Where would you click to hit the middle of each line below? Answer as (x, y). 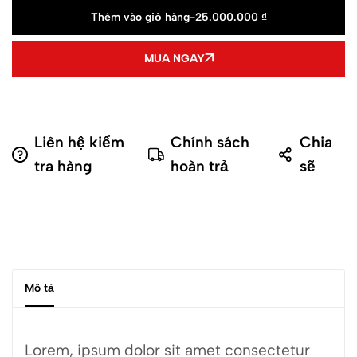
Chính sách (210, 142)
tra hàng (63, 166)
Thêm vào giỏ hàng (140, 17)
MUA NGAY (174, 59)
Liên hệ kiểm (79, 142)
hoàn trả (200, 166)
